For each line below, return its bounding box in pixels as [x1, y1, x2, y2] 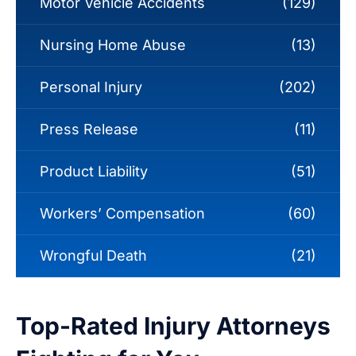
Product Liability [40, 163, 148, 180]
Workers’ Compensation [40, 205, 205, 222]
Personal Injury [40, 79, 142, 96]
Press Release [40, 121, 138, 138]
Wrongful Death [40, 247, 147, 265]
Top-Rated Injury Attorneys [16, 311, 331, 341]
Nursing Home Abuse [40, 37, 186, 54]
